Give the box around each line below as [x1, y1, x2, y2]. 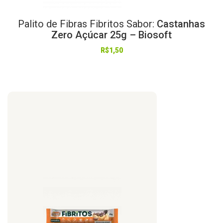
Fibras [60, 17, 87, 30]
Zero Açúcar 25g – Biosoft [51, 28, 172, 41]
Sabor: [126, 17, 154, 30]
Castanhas [154, 17, 205, 30]
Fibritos [90, 17, 124, 30]
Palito [18, 17, 44, 30]
